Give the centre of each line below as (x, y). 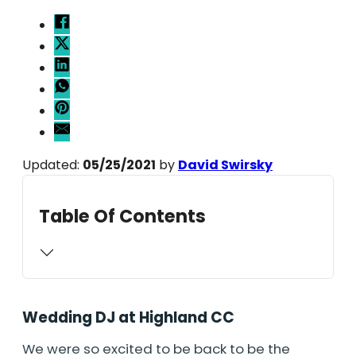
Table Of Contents (122, 216)
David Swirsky (225, 165)
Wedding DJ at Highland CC (128, 317)
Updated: (52, 165)
